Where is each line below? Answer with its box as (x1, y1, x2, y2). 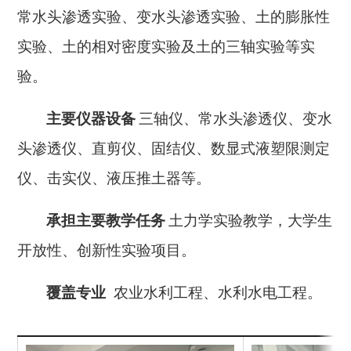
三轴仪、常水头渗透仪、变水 (139, 110, 333, 128)
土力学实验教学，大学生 (168, 212, 333, 230)
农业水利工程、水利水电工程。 (114, 284, 323, 302)
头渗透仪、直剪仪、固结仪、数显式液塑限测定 (17, 140, 331, 157)
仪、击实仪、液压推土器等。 (17, 170, 212, 187)
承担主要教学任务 (46, 212, 166, 230)
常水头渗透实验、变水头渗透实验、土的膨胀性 (17, 9, 331, 26)
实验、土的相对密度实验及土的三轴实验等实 (17, 38, 316, 56)
